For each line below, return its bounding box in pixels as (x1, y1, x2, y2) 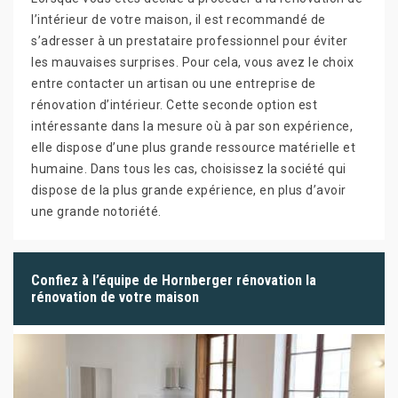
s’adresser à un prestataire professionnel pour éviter (31, 33, 348, 48)
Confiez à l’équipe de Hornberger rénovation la (31, 271, 316, 289)
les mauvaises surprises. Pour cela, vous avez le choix (31, 54, 354, 69)
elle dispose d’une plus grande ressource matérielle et (31, 139, 355, 155)
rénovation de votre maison (31, 288, 199, 306)
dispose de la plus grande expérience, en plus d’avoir (31, 182, 346, 197)
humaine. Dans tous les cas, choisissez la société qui (31, 161, 346, 176)
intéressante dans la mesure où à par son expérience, (31, 118, 353, 133)
